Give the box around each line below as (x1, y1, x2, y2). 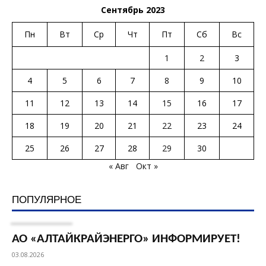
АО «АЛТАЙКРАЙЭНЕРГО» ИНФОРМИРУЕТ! (12, 233, 240, 246)
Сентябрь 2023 (101, 4, 165, 16)
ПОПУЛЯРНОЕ (12, 191, 81, 207)
